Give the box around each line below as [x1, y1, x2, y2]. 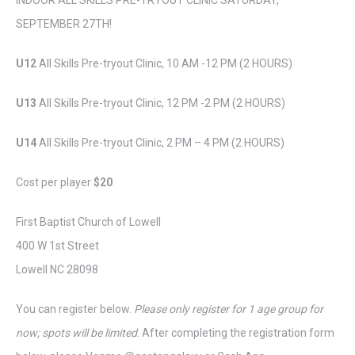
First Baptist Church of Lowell [16, 216, 161, 228]
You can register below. [16, 303, 134, 315]
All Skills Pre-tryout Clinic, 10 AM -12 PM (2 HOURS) [39, 57, 292, 70]
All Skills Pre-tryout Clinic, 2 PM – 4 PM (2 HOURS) [39, 136, 284, 149]
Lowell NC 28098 [16, 263, 98, 276]
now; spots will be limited [16, 326, 137, 339]
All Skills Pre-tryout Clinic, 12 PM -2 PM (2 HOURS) [39, 97, 285, 109]
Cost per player [16, 176, 94, 189]
